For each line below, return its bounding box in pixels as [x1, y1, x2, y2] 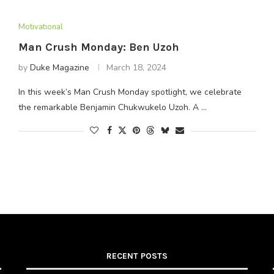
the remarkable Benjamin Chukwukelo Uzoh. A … [18, 102, 207, 114]
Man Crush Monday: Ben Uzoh [18, 40, 179, 54]
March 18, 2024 [106, 62, 166, 74]
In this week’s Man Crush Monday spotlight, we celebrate [18, 86, 242, 98]
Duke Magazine [29, 62, 89, 74]
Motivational [18, 21, 63, 33]
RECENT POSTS [106, 250, 168, 261]
